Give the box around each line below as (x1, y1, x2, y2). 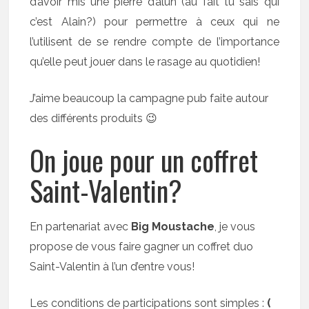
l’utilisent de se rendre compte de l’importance (30, 35, 279, 48)
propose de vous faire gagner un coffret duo (30, 240, 254, 253)
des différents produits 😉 (30, 112, 158, 125)
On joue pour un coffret (30, 139, 259, 181)
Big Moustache (131, 220, 215, 233)
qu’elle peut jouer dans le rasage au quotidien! (30, 55, 261, 68)
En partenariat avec (30, 220, 132, 233)
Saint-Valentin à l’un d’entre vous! (30, 260, 195, 273)
